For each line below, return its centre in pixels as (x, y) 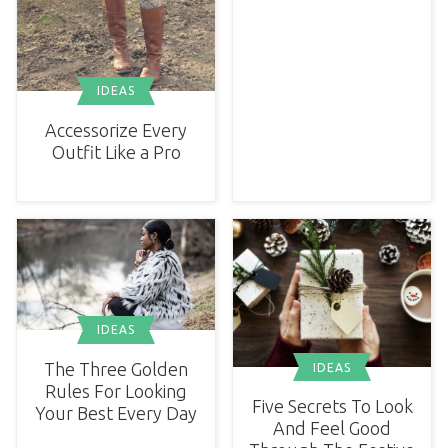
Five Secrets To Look (332, 406)
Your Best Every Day (116, 412)
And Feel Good (332, 428)
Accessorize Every (116, 129)
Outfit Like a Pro (116, 151)
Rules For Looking (116, 390)
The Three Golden (116, 368)
